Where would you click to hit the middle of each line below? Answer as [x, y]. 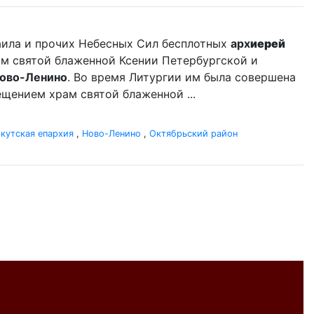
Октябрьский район [193, 134]
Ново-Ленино [111, 134]
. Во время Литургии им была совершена [182, 77]
